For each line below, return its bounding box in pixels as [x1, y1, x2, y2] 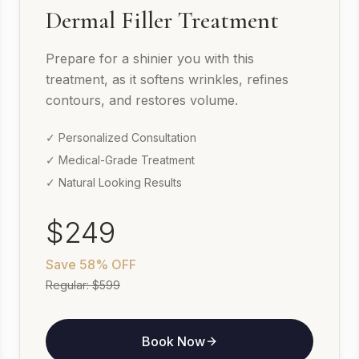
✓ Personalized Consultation [46, 131, 196, 145]
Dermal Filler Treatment [46, 6, 279, 36]
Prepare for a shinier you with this [46, 50, 254, 67]
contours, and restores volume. [46, 92, 238, 109]
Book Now [141, 333, 205, 350]
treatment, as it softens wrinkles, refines [46, 71, 288, 88]
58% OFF [79, 256, 136, 273]
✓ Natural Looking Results [46, 175, 182, 190]
